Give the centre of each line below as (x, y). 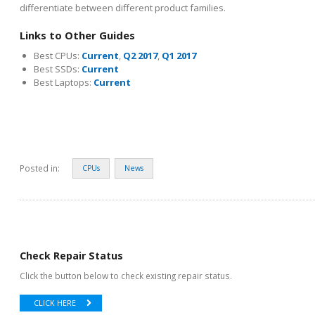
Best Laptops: (64, 82)
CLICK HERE (55, 303)
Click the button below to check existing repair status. (126, 275)
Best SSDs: (58, 69)
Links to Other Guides (77, 35)
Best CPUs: (58, 55)
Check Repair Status (71, 255)
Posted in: (40, 168)
